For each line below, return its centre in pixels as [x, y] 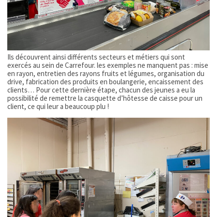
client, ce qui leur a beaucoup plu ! [58, 106]
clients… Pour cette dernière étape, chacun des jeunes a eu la [101, 90]
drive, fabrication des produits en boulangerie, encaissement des [105, 81]
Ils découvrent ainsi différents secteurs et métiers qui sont [96, 57]
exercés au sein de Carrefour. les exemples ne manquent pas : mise [108, 65]
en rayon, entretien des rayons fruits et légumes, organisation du [106, 73]
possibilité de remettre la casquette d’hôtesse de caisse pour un [105, 98]
